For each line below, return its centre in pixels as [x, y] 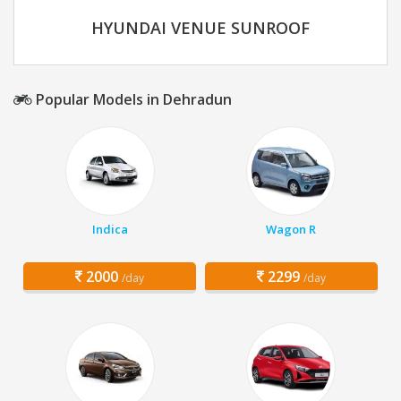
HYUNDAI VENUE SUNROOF [200, 28]
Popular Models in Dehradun [132, 100]
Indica [110, 230]
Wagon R [291, 230]
